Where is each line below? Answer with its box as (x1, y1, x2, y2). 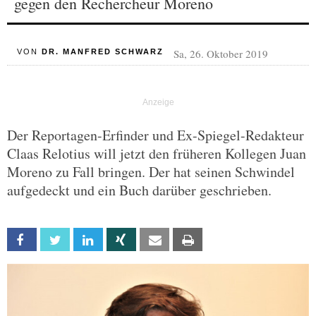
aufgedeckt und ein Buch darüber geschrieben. (7, 181, 272, 200)
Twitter (68, 234, 100, 246)
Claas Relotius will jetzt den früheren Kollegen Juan (7, 144, 306, 163)
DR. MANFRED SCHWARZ (41, 47, 164, 56)
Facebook (35, 234, 77, 246)
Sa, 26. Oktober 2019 (173, 47, 268, 61)
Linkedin (102, 234, 134, 246)
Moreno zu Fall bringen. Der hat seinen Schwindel (7, 162, 295, 181)
